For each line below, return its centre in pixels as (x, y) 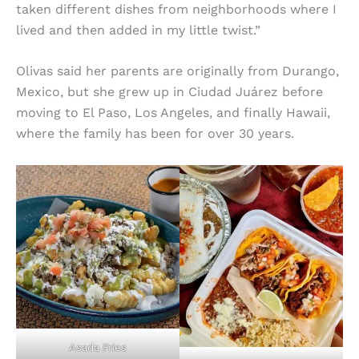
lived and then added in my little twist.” (138, 30)
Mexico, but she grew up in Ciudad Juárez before (169, 92)
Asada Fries (98, 348)
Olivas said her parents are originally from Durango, (177, 71)
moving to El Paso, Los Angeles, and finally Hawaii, (173, 113)
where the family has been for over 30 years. (155, 134)
